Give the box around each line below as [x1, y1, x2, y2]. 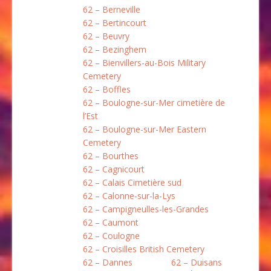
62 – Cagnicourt [83, 163, 145, 175]
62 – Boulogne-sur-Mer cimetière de [83, 96, 225, 108]
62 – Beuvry [83, 30, 129, 42]
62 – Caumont [83, 216, 139, 228]
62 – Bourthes [83, 149, 139, 162]
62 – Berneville [83, 3, 140, 15]
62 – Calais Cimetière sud [83, 176, 181, 188]
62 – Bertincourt [83, 16, 146, 28]
